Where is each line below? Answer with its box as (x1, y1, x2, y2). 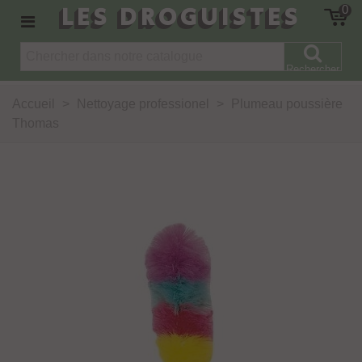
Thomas (12, 116, 59, 130)
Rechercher (286, 63, 339, 75)
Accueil (12, 97, 55, 111)
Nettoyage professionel (77, 97, 209, 111)
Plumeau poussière (231, 97, 343, 111)
